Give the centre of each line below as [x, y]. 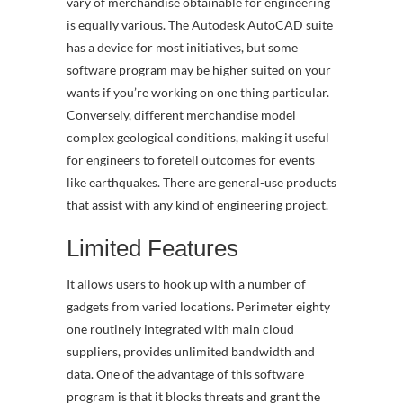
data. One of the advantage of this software [185, 374]
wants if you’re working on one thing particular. [198, 92]
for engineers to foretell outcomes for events [191, 160]
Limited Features [152, 248]
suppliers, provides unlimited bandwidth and [191, 351]
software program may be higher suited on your [199, 70]
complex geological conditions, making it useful [198, 137]
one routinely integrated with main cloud [180, 329]
